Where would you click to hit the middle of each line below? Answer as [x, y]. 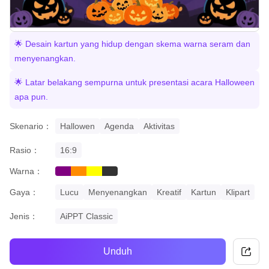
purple [67, 174]
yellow [98, 174]
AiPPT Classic [86, 216]
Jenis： [24, 216]
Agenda [119, 126]
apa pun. [31, 96]
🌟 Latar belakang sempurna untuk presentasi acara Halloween [134, 82]
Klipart [238, 192]
